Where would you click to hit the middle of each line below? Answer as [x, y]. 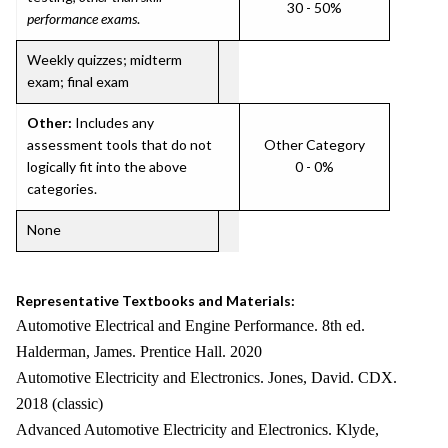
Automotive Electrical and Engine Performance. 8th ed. [190, 325]
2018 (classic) [59, 403]
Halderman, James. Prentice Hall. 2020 [139, 351]
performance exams [82, 18]
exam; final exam [78, 81]
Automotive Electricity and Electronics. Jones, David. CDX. [206, 377]
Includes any [113, 122]
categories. [62, 188]
